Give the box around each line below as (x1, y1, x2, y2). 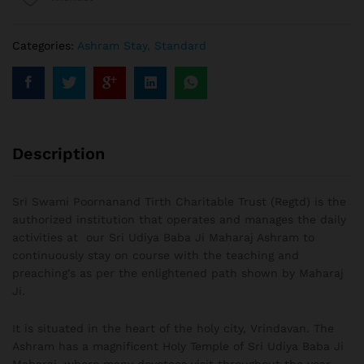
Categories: (12, 39, 77, 53)
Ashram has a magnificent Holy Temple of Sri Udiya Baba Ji (12, 340, 344, 353)
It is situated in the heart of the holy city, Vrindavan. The (12, 322, 334, 336)
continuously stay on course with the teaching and (12, 249, 299, 262)
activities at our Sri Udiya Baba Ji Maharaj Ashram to (12, 231, 314, 245)
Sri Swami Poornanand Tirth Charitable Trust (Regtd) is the (12, 195, 346, 209)
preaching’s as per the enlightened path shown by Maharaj (12, 266, 344, 280)
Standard (154, 39, 206, 53)
